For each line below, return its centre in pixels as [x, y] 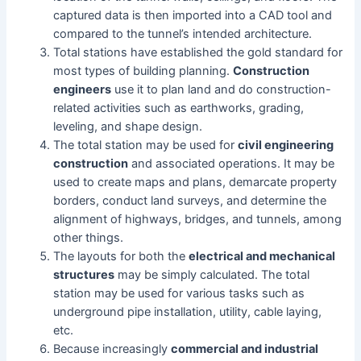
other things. [89, 237]
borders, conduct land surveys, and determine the [190, 200]
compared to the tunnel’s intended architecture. [183, 33]
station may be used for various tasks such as [179, 293]
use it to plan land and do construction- [222, 89]
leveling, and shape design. [130, 126]
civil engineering [286, 145]
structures [84, 274]
